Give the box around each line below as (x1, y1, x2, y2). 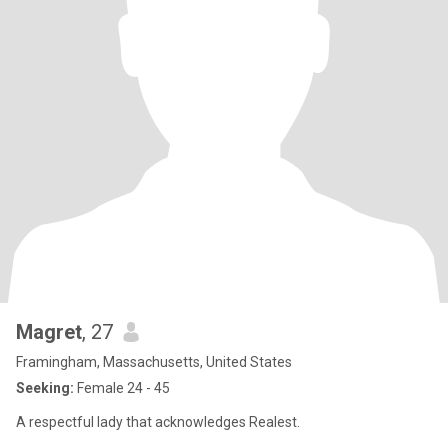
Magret (16, 320, 82, 344)
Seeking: (16, 380, 74, 396)
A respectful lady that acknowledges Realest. (16, 414, 300, 430)
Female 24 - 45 (74, 380, 170, 396)
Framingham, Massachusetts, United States (16, 354, 292, 370)
